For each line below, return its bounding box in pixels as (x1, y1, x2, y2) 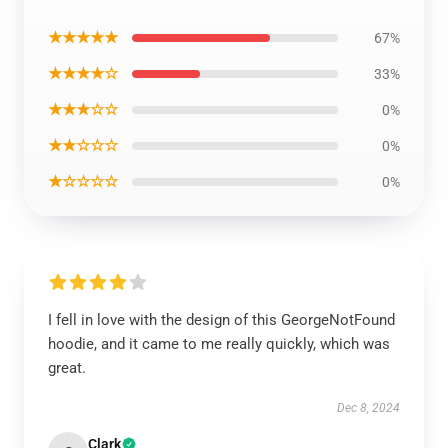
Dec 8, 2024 (337, 401, 400, 415)
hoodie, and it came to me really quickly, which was (48, 335, 390, 353)
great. (48, 359, 86, 377)
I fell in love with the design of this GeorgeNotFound (48, 311, 395, 329)
